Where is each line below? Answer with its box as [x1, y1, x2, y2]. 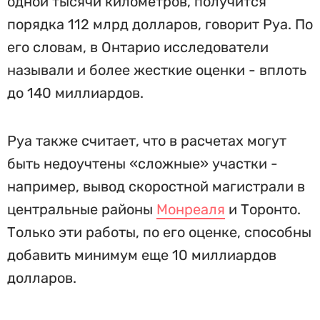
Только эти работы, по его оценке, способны [7, 224, 311, 241]
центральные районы [7, 201, 156, 218]
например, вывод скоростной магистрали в [7, 178, 305, 195]
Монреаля [156, 201, 225, 218]
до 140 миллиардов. [7, 84, 144, 101]
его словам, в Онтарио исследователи [7, 39, 269, 56]
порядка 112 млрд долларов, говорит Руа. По [7, 16, 313, 33]
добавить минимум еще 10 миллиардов [7, 246, 276, 264]
